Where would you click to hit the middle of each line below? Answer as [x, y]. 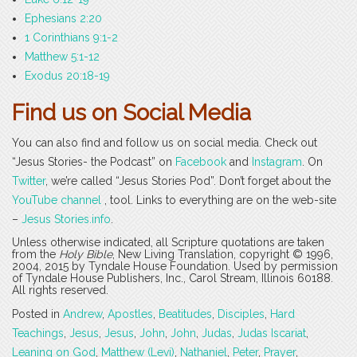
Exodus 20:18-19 [67, 76]
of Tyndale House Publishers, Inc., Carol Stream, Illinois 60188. [173, 279]
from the [35, 255]
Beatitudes [185, 314]
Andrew [82, 314]
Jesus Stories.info [66, 220]
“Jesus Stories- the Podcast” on [94, 162]
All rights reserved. [60, 290]
